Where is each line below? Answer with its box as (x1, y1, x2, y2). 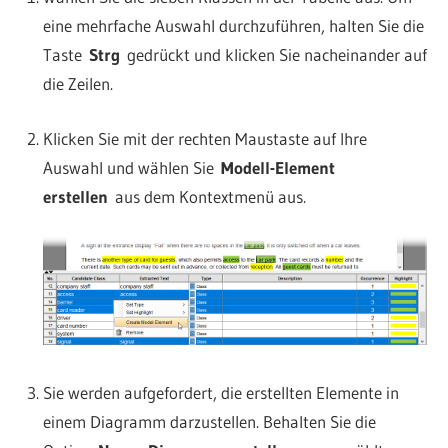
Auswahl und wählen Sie (42, 156, 221, 178)
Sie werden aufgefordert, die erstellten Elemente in (42, 382, 399, 404)
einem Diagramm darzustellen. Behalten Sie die (42, 411, 376, 433)
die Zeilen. (42, 73, 113, 95)
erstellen (42, 185, 108, 207)
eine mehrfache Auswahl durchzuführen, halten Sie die (42, 15, 424, 37)
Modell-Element (220, 156, 335, 178)
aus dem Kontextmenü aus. (107, 185, 306, 207)
